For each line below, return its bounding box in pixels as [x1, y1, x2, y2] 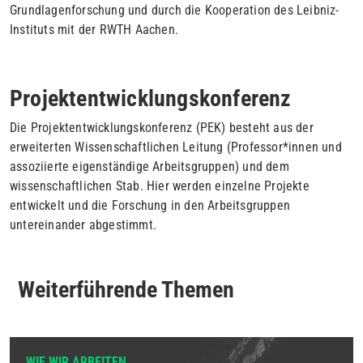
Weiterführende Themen [18, 275, 234, 303]
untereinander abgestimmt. [10, 216, 156, 233]
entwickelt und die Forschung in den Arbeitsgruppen [10, 197, 291, 213]
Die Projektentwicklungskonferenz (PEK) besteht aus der [10, 119, 314, 135]
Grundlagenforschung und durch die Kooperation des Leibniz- [10, 2, 340, 18]
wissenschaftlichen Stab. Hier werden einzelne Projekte [10, 177, 310, 194]
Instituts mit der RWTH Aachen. [10, 21, 178, 37]
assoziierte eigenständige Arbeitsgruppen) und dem [10, 158, 289, 174]
